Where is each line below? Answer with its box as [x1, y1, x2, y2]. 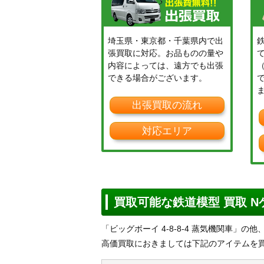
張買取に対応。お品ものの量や [108, 48, 223, 58]
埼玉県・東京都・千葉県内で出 [108, 35, 223, 45]
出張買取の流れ [132, 100, 203, 111]
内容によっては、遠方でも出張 [108, 60, 223, 70]
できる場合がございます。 [108, 72, 207, 82]
